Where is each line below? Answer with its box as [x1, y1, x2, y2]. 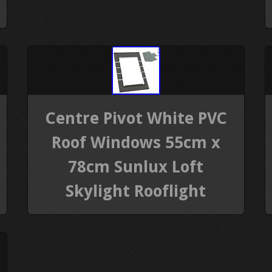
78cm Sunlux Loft [68, 157, 204, 176]
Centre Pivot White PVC [44, 108, 227, 127]
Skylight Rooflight [66, 181, 206, 200]
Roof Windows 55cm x [51, 132, 220, 152]
